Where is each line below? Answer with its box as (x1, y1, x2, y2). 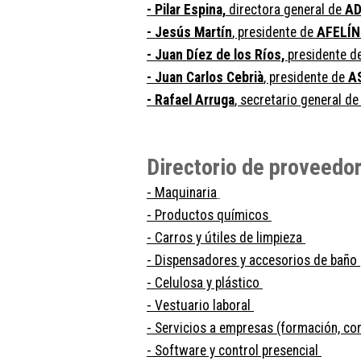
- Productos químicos (147, 206, 272, 223)
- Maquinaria (147, 184, 217, 201)
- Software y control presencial (147, 342, 322, 359)
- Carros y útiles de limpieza (147, 229, 305, 246)
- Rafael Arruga (147, 91, 234, 108)
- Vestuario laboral (147, 297, 254, 313)
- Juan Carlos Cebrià (147, 68, 263, 85)
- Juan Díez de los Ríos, (147, 46, 288, 63)
